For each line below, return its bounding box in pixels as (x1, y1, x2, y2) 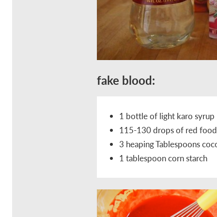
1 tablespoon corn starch (119, 152, 207, 164)
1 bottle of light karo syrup (119, 110, 215, 122)
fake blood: (97, 72, 155, 89)
